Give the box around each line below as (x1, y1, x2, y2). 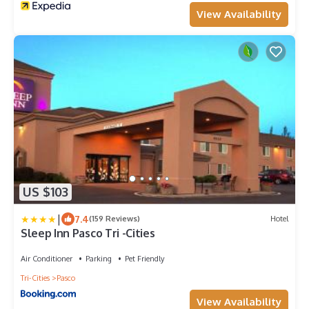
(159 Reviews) (89, 214, 140, 224)
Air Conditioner (21, 253, 72, 263)
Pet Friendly (125, 253, 164, 263)
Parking (86, 253, 112, 263)
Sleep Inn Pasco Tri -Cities (21, 226, 155, 240)
